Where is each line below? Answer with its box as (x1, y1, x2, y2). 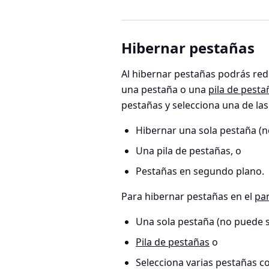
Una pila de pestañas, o (136, 144, 241, 158)
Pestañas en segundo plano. (136, 165, 264, 178)
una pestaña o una (121, 83, 208, 97)
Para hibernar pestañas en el (121, 190, 255, 204)
